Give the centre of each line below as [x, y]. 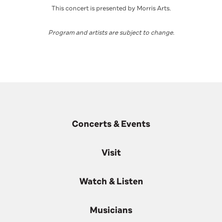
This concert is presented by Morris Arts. [111, 8]
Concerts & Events [111, 124]
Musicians [111, 210]
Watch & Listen [111, 181]
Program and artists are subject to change [110, 32]
